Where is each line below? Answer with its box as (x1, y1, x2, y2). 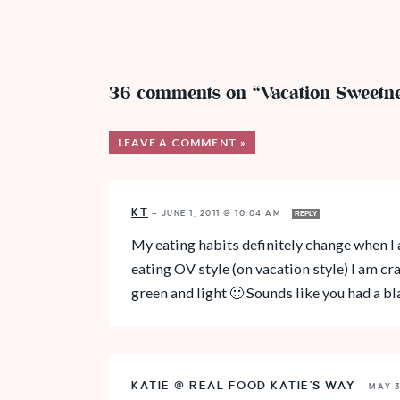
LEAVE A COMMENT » (118, 135, 247, 149)
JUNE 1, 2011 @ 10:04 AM (161, 208, 285, 218)
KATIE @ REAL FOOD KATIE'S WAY (131, 379, 356, 392)
